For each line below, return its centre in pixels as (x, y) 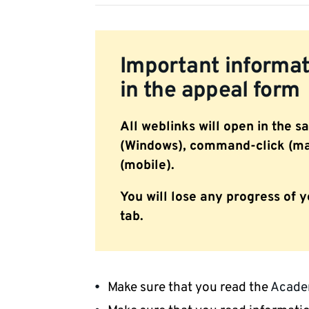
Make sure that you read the (189, 288)
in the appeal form (210, 91)
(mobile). (147, 166)
